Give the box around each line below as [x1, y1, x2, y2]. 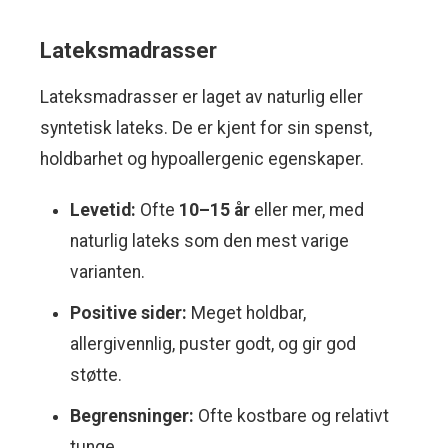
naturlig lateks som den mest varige [70, 231, 349, 252]
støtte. [70, 365, 122, 386]
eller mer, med [250, 200, 364, 221]
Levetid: [70, 200, 136, 221]
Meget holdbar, [187, 303, 306, 324]
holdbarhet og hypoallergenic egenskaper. [40, 149, 364, 170]
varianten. [70, 262, 145, 283]
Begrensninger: [70, 406, 194, 427]
